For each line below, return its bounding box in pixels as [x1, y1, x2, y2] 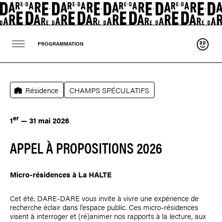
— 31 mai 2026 [19, 115, 69, 125]
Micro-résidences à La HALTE [10, 169, 111, 179]
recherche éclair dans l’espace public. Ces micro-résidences [10, 202, 198, 212]
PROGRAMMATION [38, 40, 84, 47]
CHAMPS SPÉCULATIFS [69, 85, 149, 95]
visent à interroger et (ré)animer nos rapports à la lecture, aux [10, 211, 206, 221]
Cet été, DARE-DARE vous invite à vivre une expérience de [10, 193, 199, 203]
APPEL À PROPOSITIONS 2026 [10, 137, 162, 158]
